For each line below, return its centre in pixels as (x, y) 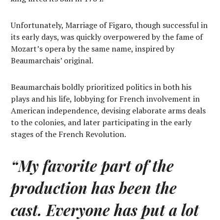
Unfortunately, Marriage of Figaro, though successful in (110, 25)
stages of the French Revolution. (69, 134)
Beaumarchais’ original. (52, 60)
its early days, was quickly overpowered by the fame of (107, 37)
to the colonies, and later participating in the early (101, 122)
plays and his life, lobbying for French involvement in (106, 98)
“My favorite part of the (93, 165)
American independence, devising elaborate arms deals (109, 110)
